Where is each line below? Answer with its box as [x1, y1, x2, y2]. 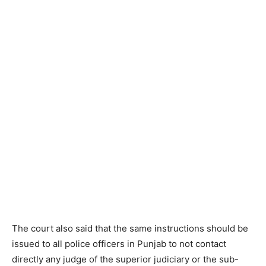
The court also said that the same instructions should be [12, 222, 248, 234]
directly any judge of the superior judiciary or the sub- [12, 253, 239, 265]
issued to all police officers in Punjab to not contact [12, 237, 226, 249]
